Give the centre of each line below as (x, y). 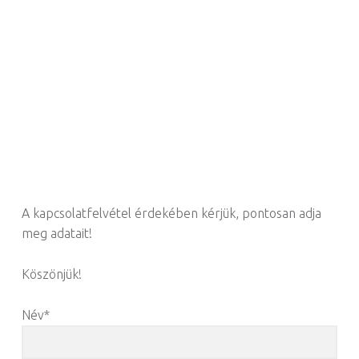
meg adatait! (56, 234)
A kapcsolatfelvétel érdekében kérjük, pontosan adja (171, 214)
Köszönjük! (51, 274)
